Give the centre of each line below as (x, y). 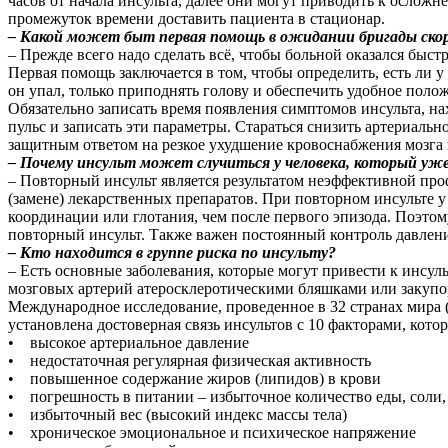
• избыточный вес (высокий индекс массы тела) (177, 414)
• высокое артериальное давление (128, 342)
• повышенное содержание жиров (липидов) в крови (194, 378)
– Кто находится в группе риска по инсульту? (172, 252)
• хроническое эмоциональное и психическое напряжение (212, 432)
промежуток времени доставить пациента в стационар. (196, 18)
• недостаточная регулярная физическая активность (189, 360)
